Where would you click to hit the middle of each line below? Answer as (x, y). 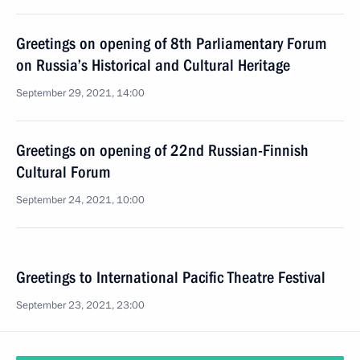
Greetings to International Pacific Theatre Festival (171, 277)
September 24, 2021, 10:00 (80, 200)
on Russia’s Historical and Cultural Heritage (153, 65)
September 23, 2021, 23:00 (80, 305)
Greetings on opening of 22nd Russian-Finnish (162, 150)
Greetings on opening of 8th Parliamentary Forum (171, 43)
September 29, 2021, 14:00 (80, 93)
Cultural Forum (63, 172)
